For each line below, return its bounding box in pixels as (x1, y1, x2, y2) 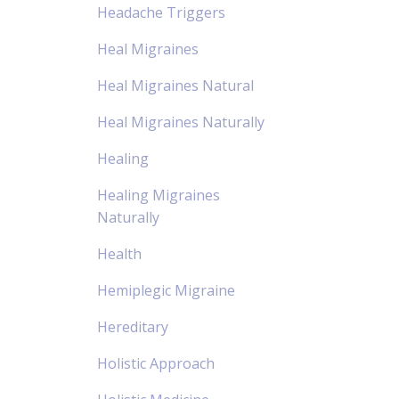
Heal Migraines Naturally (96, 111, 265, 132)
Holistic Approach (96, 353, 215, 373)
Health (96, 243, 142, 264)
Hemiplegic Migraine (96, 280, 235, 300)
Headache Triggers (96, 2, 225, 22)
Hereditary (96, 316, 168, 337)
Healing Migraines (96, 184, 220, 205)
